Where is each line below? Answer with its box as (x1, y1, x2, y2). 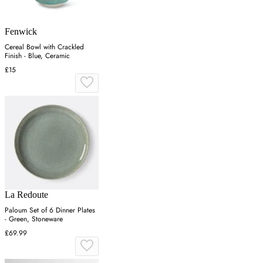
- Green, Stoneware (5, 214, 63, 225)
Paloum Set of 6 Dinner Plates (5, 205, 95, 216)
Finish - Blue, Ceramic (5, 50, 70, 62)
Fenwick (5, 26, 37, 37)
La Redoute (5, 190, 48, 200)
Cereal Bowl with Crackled (5, 42, 84, 53)
